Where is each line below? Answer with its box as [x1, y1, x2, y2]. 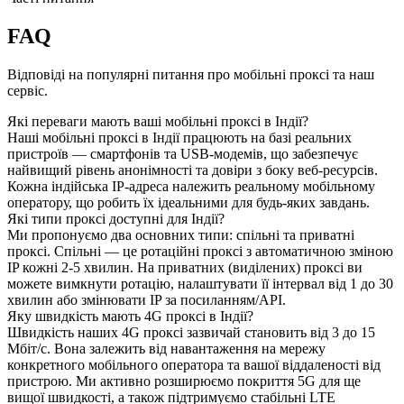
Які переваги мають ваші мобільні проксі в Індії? [7, 114, 308, 130]
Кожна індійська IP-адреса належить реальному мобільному [7, 179, 375, 195]
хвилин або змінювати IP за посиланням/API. [7, 292, 286, 308]
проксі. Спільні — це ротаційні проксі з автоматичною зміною [7, 243, 393, 260]
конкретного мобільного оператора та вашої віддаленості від [7, 357, 381, 373]
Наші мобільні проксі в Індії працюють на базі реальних [7, 130, 352, 146]
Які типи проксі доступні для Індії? [7, 211, 225, 227]
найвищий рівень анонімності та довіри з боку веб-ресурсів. [7, 162, 378, 179]
